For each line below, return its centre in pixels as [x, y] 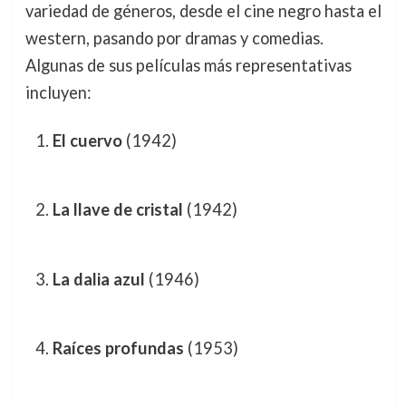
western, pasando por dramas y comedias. [174, 38]
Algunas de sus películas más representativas [188, 65]
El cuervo [87, 140]
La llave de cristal [117, 210]
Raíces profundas [118, 348]
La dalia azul [98, 279]
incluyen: [58, 92]
